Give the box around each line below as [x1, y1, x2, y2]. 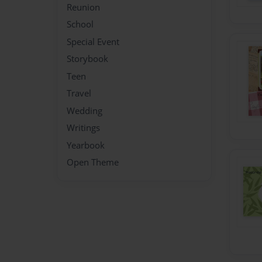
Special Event [67, 35, 119, 47]
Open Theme [67, 156, 119, 168]
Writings [67, 122, 100, 134]
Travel [67, 87, 91, 99]
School [67, 18, 94, 30]
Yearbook [67, 139, 105, 151]
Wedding [67, 104, 102, 116]
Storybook [67, 53, 108, 65]
